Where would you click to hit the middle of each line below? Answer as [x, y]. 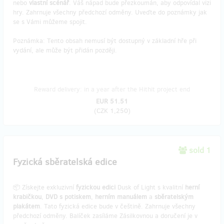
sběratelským [174, 197]
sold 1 [200, 150]
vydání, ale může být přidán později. [65, 50]
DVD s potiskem [68, 197]
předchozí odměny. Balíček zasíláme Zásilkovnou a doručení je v [105, 216]
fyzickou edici [96, 187]
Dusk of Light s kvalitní [150, 187]
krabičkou [27, 197]
